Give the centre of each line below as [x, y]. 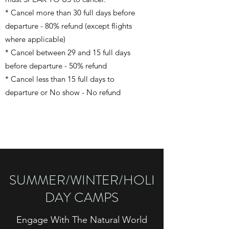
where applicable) [35, 39]
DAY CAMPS [82, 197]
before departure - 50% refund [56, 65]
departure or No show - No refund [63, 92]
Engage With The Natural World [82, 220]
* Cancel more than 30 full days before [70, 12]
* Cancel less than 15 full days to [60, 79]
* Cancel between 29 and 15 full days [68, 52]
